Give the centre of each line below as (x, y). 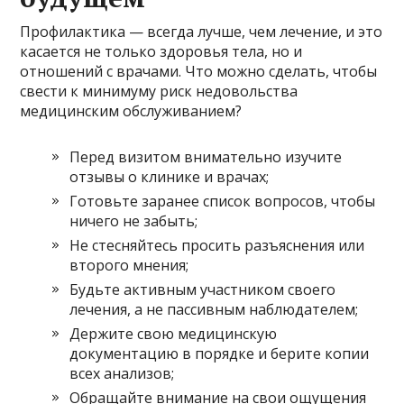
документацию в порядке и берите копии (220, 353)
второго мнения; (129, 265)
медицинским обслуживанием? (131, 110)
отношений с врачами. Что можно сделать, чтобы (199, 71)
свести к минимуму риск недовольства (159, 91)
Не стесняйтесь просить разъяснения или (217, 245)
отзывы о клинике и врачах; (170, 176)
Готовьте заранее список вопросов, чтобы (223, 201)
